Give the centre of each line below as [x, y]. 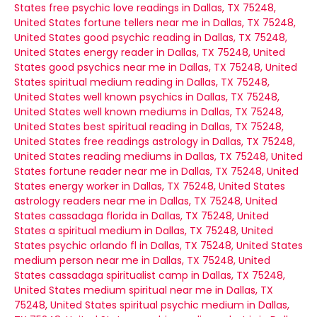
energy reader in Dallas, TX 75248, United [184, 52]
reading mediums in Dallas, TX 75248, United [193, 156]
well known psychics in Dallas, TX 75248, [181, 97]
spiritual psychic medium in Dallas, [204, 305]
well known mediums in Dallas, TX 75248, [184, 112]
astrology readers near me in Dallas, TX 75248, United [146, 201]
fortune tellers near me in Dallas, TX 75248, [190, 23]
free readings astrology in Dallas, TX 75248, [189, 142]
